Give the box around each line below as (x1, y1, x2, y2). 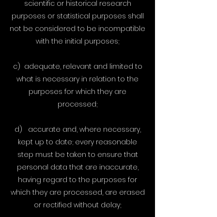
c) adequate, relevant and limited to (13, 62, 142, 71)
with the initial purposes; (36, 36, 119, 46)
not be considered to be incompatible (10, 24, 145, 33)
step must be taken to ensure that (17, 150, 138, 159)
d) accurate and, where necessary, (14, 124, 141, 134)
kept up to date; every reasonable (18, 137, 137, 147)
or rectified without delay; (34, 200, 121, 210)
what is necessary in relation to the (16, 74, 139, 84)
